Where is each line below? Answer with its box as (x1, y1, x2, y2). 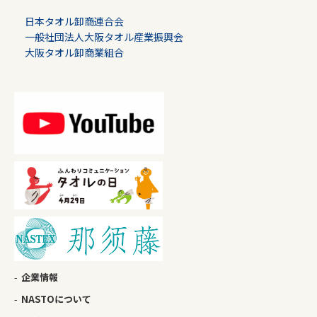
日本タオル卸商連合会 (25, 14, 124, 29)
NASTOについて (21, 292, 91, 306)
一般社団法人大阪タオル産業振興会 (25, 30, 183, 45)
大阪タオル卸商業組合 (25, 45, 124, 60)
